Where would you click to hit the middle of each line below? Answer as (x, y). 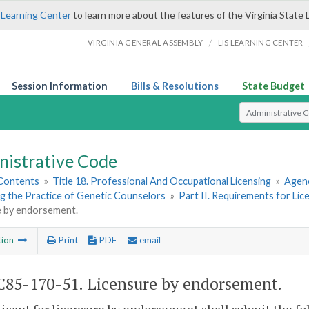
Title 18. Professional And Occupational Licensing (162, 181)
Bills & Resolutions (175, 86)
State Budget (273, 86)
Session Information (60, 86)
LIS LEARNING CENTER (260, 42)
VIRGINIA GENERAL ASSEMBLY (146, 42)
